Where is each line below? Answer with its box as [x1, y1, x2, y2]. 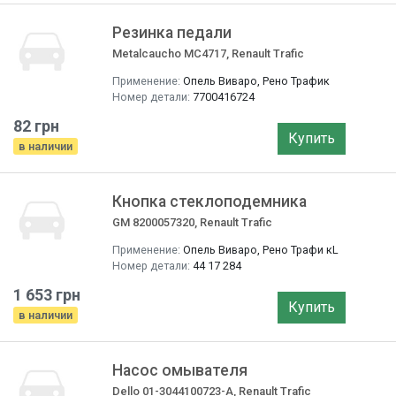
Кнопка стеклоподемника [112, 193, 307, 210]
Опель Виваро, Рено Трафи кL [183, 243, 339, 256]
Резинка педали [112, 24, 232, 42]
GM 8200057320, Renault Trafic [112, 216, 272, 229]
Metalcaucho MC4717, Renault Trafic [112, 47, 304, 60]
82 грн [13, 117, 59, 135]
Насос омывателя [112, 362, 247, 379]
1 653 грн [13, 286, 80, 304]
